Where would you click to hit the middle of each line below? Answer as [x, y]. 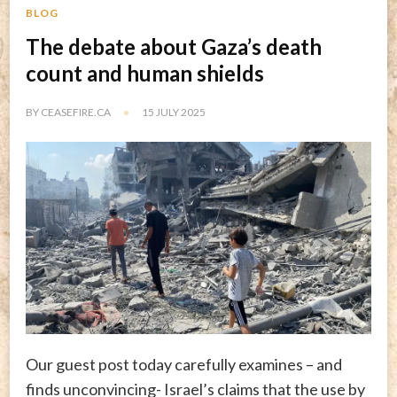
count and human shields [145, 74]
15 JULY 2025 [174, 113]
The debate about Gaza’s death [174, 47]
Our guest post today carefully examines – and [184, 365]
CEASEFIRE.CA [76, 113]
